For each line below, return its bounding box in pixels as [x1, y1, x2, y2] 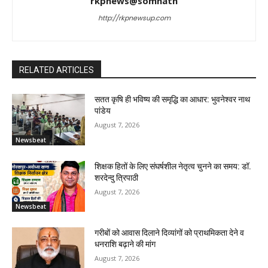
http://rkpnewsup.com [98, 13, 170, 23]
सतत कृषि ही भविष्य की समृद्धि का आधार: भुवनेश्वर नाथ [95, 94, 251, 104]
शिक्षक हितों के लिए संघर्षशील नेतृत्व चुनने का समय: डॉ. [95, 161, 252, 171]
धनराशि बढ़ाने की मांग [95, 239, 156, 249]
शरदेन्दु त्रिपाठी [95, 172, 139, 182]
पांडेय [95, 105, 111, 115]
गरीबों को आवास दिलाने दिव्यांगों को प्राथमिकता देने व [95, 228, 245, 238]
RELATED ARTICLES [19, 65, 94, 75]
